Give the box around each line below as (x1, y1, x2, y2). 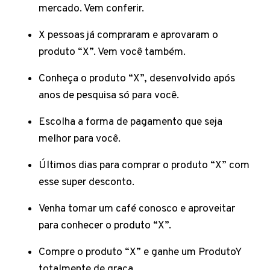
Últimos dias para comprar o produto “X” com (39, 159, 250, 172)
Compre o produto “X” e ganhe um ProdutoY (39, 245, 241, 259)
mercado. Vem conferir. (39, 2, 146, 16)
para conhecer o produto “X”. (39, 219, 174, 233)
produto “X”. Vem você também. (39, 45, 188, 59)
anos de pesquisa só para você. (39, 89, 181, 102)
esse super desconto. (39, 175, 137, 189)
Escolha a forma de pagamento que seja (39, 115, 222, 129)
